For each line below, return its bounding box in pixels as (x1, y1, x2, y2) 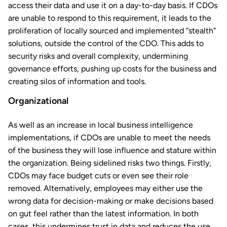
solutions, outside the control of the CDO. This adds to (8, 39, 204, 49)
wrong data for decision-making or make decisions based (8, 196, 213, 206)
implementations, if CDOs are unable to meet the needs (8, 133, 210, 143)
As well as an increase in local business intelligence (8, 120, 193, 130)
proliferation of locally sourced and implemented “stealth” (8, 26, 216, 36)
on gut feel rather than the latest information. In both (8, 209, 199, 219)
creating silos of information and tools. (8, 77, 146, 87)
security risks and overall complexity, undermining (8, 51, 188, 61)
